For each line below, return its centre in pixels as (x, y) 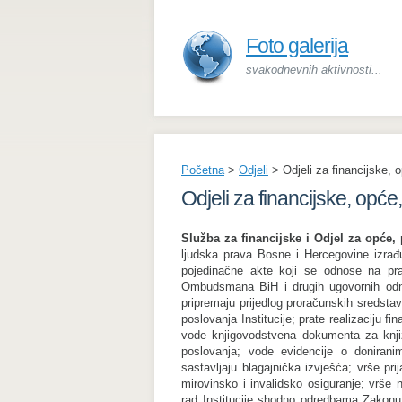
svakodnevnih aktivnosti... (314, 70)
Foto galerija (297, 46)
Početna (203, 170)
